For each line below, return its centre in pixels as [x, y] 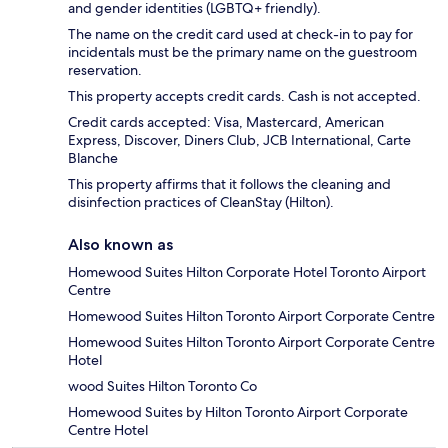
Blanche [93, 158]
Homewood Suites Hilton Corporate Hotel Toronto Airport [247, 272]
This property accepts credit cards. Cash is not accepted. [244, 96]
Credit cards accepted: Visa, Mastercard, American [226, 122]
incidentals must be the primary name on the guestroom [242, 52]
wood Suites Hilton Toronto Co [162, 386]
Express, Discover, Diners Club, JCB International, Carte [239, 140]
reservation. [105, 70]
